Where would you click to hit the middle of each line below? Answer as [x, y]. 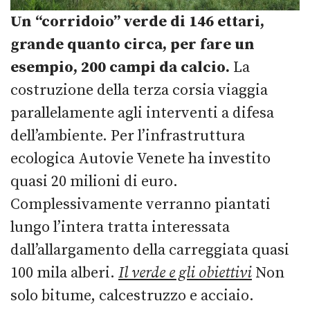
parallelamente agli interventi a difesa [142, 113]
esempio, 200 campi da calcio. [122, 67]
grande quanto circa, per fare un [133, 44]
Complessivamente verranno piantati [140, 204]
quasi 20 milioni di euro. [94, 181]
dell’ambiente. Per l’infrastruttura [128, 136]
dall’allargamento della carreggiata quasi [150, 250]
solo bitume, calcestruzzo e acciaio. [132, 295]
